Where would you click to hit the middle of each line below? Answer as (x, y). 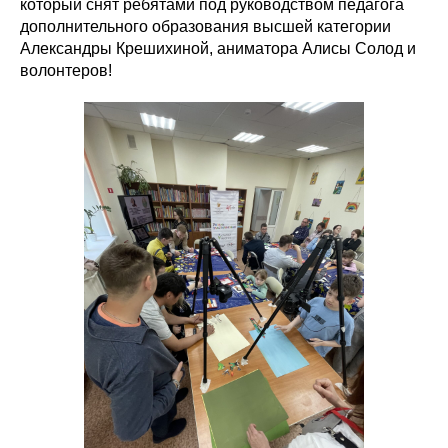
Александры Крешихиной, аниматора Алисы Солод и (218, 49)
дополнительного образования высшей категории (205, 27)
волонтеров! (66, 71)
